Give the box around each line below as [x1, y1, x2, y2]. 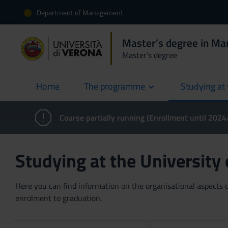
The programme [84, 79, 145, 93]
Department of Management [37, 7, 123, 18]
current [36, 85, 64, 99]
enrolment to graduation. [15, 192, 102, 204]
